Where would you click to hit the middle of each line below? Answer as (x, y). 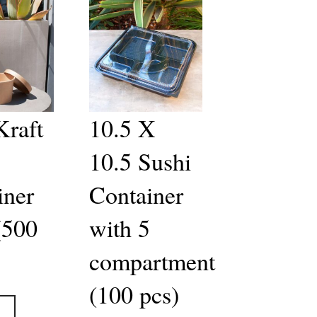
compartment (152, 261)
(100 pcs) (134, 294)
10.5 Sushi (140, 161)
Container (136, 194)
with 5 (119, 227)
